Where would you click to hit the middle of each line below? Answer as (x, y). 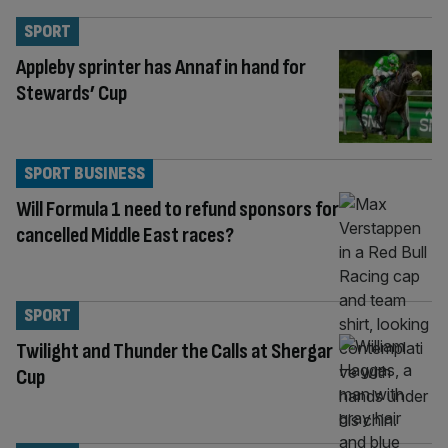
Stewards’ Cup (71, 93)
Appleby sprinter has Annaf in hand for (161, 67)
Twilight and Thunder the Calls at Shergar (174, 351)
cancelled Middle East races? (125, 235)
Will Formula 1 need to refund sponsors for (177, 209)
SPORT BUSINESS (84, 173)
